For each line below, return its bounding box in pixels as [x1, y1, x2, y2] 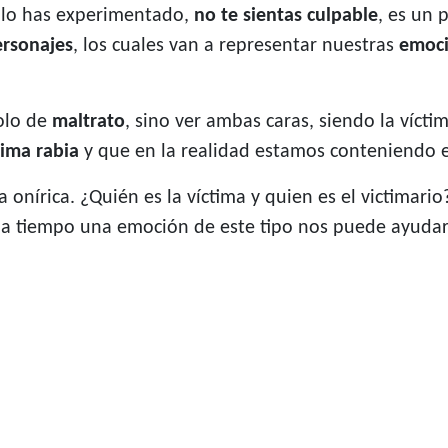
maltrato [52, 112, 125, 133]
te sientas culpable [221, 6, 378, 27]
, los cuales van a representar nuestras [73, 36, 399, 57]
